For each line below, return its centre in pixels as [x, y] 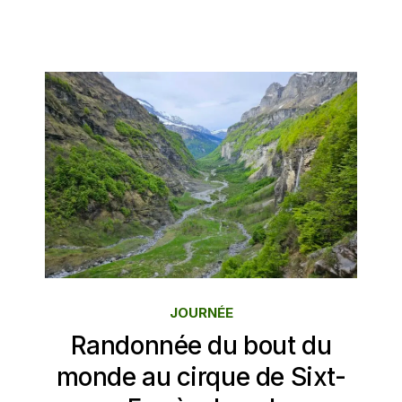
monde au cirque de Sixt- [201, 377]
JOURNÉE [201, 313]
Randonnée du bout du [201, 346]
